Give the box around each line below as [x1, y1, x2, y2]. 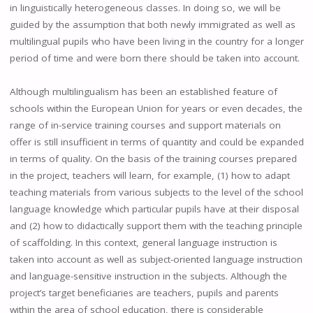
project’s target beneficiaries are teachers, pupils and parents [9, 286, 279, 299]
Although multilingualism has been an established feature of [9, 85, 277, 98]
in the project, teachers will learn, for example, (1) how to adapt [9, 168, 290, 182]
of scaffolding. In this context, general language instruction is [9, 235, 277, 249]
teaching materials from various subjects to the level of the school [9, 185, 303, 198]
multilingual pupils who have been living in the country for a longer [9, 34, 304, 48]
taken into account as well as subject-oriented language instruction [9, 252, 303, 265]
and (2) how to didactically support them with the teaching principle [9, 219, 303, 232]
